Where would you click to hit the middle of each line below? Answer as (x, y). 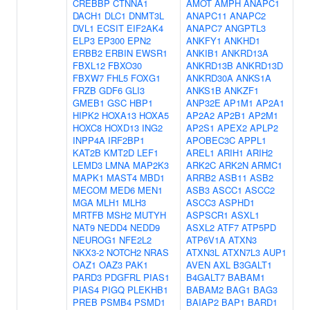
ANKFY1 (204, 40)
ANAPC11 (207, 16)
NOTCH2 (124, 252)
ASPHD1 (237, 202)
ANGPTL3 (245, 28)
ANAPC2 (248, 16)
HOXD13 (122, 128)
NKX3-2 (88, 252)
